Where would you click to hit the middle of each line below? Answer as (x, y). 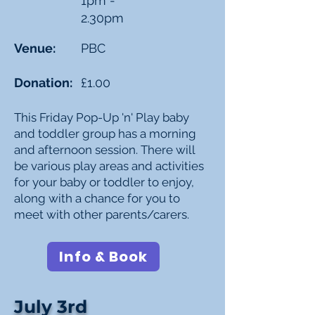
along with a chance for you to (97, 198)
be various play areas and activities (109, 166)
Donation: (43, 83)
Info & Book (103, 257)
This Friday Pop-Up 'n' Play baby (102, 117)
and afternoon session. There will (104, 150)
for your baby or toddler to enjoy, (104, 182)
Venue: (35, 48)
